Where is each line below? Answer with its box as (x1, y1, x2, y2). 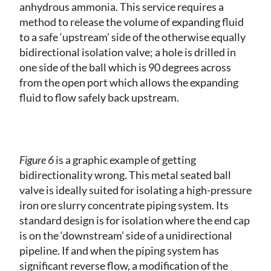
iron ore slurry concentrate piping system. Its (19, 198, 229, 212)
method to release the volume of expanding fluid (19, 15, 244, 28)
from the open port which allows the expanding (19, 75, 238, 89)
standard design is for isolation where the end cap (19, 213, 250, 227)
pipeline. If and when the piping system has (19, 243, 219, 257)
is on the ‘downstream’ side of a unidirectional (19, 228, 232, 242)
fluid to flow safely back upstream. (19, 90, 179, 104)
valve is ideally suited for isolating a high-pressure (19, 183, 252, 197)
